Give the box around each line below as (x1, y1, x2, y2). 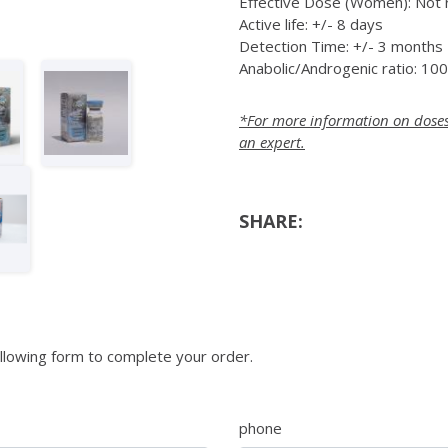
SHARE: (239, 209, 303, 233)
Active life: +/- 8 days (239, 14, 383, 34)
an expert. (239, 132, 305, 152)
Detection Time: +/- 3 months (239, 36, 443, 56)
